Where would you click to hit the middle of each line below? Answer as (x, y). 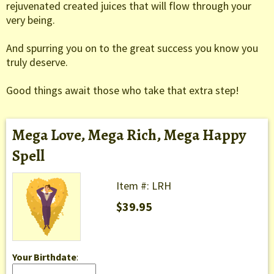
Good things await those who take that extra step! (123, 91)
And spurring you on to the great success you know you (132, 48)
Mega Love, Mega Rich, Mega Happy (129, 135)
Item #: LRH (144, 186)
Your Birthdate (44, 257)
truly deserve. (37, 62)
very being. (31, 20)
